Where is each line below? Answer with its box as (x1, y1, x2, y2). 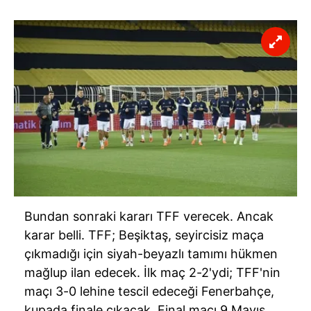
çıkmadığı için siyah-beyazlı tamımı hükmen (24, 246, 278, 262)
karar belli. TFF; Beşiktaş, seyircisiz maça (24, 228, 264, 243)
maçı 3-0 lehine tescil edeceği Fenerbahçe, (24, 284, 274, 299)
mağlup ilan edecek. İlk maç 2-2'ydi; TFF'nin (24, 265, 280, 280)
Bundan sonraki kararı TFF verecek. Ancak (24, 209, 274, 224)
